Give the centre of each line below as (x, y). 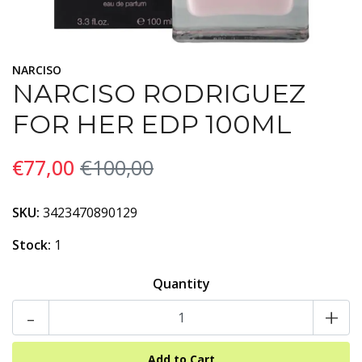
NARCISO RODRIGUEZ (159, 93)
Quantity (181, 284)
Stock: (32, 245)
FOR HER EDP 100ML (152, 124)
